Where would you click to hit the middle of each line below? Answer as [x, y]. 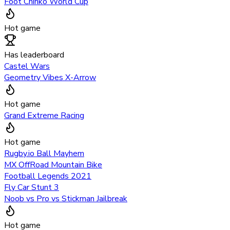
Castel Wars [27, 66]
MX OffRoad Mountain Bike [53, 165]
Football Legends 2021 [48, 176]
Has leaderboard [34, 55]
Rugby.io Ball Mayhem [44, 153]
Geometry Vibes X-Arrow [50, 77]
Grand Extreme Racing [44, 115]
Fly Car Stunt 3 [32, 187]
